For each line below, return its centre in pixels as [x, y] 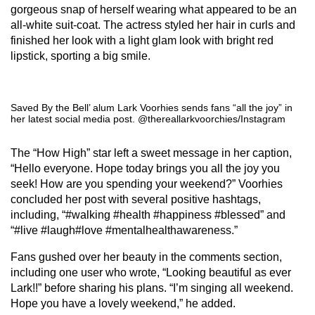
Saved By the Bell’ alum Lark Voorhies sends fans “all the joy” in [152, 108]
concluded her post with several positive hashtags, [136, 199]
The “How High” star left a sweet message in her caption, [151, 153]
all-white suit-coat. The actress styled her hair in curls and [153, 25]
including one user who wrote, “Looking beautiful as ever [151, 272]
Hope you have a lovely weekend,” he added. [124, 303]
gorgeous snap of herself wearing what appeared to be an [154, 9]
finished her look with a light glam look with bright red [142, 40]
